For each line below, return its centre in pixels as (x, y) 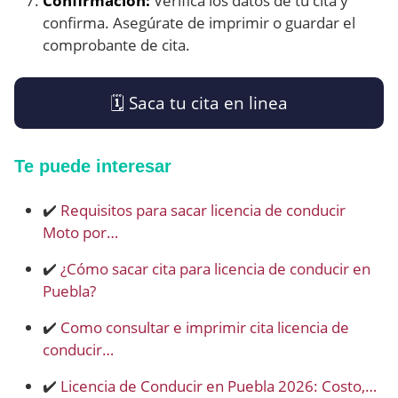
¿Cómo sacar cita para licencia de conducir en (215, 269)
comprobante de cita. (116, 45)
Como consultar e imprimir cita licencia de (205, 328)
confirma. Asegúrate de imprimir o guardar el (199, 23)
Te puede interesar (93, 167)
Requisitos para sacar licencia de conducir (203, 211)
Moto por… (80, 233)
